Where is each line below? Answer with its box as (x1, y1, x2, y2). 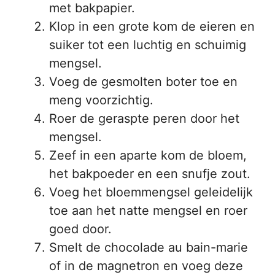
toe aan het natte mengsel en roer (49, 203, 247, 219)
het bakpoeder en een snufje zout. (49, 166, 250, 182)
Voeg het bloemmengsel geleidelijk (49, 185, 253, 200)
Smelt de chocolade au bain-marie (49, 240, 248, 255)
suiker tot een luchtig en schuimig (49, 37, 246, 53)
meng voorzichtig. (49, 93, 153, 108)
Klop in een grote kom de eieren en (49, 19, 255, 34)
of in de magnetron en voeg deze (49, 258, 243, 274)
